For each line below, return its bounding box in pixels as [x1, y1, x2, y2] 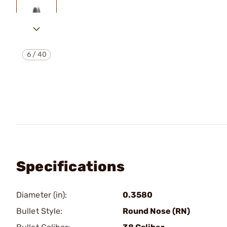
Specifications [16, 158, 125, 175]
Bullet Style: [16, 206, 63, 216]
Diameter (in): [16, 190, 67, 200]
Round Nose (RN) [123, 206, 190, 216]
